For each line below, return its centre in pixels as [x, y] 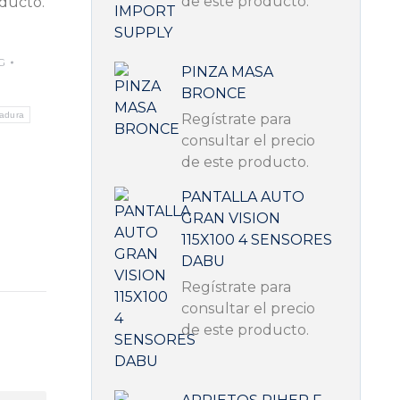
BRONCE [214, 93]
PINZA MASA [228, 72]
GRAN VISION [231, 218]
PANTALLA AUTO [243, 197]
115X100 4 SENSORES [257, 240]
